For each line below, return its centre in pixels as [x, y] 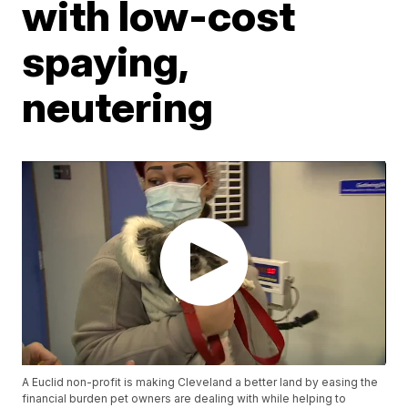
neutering [118, 107]
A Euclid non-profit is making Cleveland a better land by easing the [200, 382]
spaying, [105, 61]
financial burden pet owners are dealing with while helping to [184, 399]
